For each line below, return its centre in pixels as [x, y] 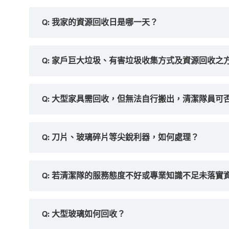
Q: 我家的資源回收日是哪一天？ [100, 22]
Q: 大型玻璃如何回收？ [84, 214]
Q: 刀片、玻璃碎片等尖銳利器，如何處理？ [120, 137]
